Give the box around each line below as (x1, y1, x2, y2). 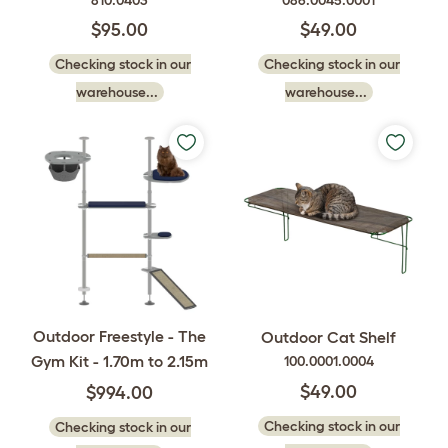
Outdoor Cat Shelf (261, 327, 396, 346)
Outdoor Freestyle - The (33, 327, 206, 345)
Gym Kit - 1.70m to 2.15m (31, 352, 208, 370)
